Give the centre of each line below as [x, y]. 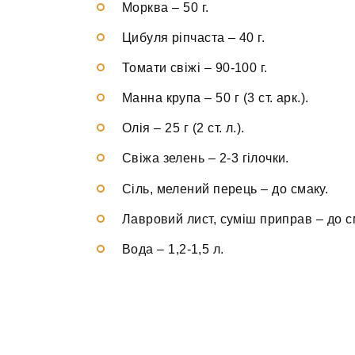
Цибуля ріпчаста [174, 37]
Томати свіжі [162, 67]
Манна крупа [162, 98]
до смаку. [300, 189]
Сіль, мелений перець [190, 189]
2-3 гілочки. [254, 158]
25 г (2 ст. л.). [205, 128]
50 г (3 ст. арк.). [262, 98]
